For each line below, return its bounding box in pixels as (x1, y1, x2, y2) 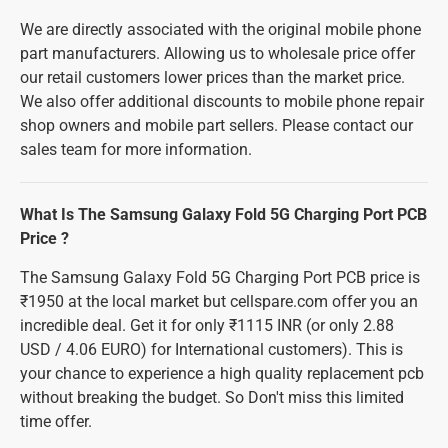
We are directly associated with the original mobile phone (20, 20, 421, 39)
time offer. (20, 412, 92, 431)
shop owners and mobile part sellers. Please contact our (20, 116, 413, 135)
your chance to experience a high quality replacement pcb (20, 364, 424, 383)
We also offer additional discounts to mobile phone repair (20, 92, 424, 111)
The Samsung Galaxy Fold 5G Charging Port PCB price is (20, 268, 420, 287)
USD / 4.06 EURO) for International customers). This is (20, 340, 403, 359)
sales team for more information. (20, 140, 252, 159)
